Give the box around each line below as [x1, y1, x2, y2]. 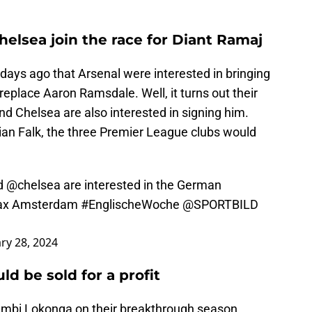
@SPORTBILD [182, 197, 258, 212]
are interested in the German [61, 178, 221, 193]
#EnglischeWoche [81, 197, 180, 212]
